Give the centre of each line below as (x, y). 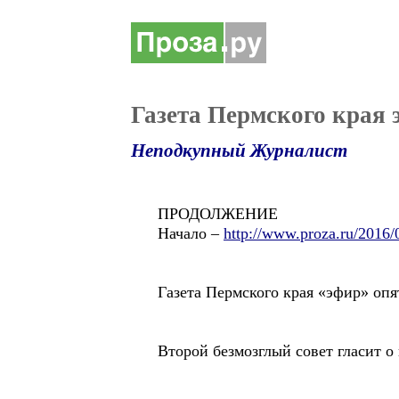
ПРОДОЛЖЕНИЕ (218, 214)
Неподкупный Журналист (239, 151)
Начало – (191, 233)
